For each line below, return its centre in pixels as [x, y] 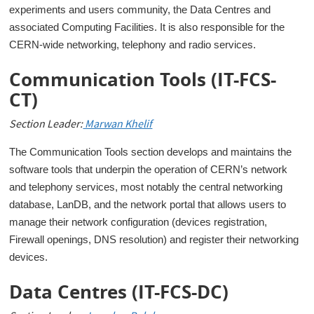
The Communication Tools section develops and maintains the [151, 152]
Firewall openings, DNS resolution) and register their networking [154, 240]
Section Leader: [46, 125]
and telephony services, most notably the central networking [146, 187]
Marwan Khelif [118, 125]
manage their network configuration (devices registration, [138, 222]
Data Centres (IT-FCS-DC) [119, 292]
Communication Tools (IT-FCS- [143, 79]
